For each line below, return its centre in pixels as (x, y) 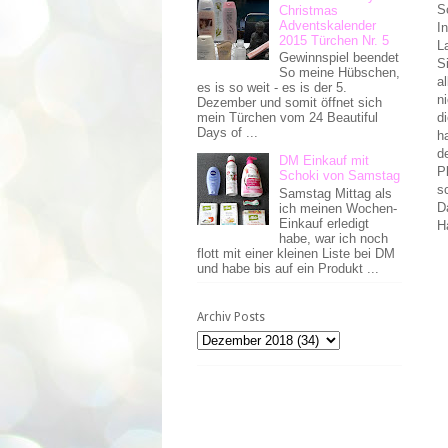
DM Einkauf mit (324, 161)
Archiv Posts (231, 317)
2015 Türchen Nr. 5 (334, 40)
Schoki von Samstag (340, 176)
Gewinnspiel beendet (339, 58)
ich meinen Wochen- (338, 208)
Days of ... (227, 133)
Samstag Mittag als (336, 193)
